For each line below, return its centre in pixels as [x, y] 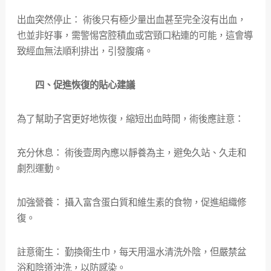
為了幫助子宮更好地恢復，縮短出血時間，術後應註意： [130, 119]
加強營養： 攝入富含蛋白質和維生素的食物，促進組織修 [131, 202]
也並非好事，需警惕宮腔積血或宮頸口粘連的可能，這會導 [135, 35]
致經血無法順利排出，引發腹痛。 [85, 51]
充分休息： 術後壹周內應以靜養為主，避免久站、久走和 [131, 153]
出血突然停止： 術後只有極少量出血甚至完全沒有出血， [131, 20]
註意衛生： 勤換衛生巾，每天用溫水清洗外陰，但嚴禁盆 [131, 252]
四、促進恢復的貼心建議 [76, 85]
